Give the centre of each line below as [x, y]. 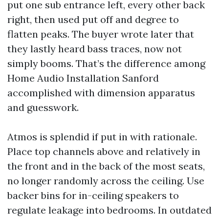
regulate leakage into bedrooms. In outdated [109, 210]
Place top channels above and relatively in [104, 151]
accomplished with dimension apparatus [101, 93]
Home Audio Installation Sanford [83, 78]
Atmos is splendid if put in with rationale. [102, 137]
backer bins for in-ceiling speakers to [93, 195]
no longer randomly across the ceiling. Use [106, 181]
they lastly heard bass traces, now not [95, 49]
